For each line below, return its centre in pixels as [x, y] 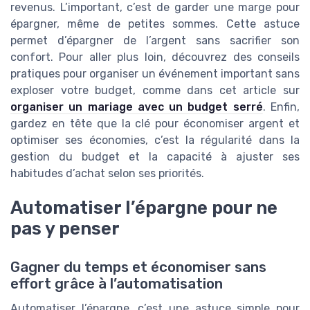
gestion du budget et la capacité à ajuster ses [155, 156]
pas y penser [65, 228]
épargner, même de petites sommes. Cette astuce [155, 24]
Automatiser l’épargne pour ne [144, 207]
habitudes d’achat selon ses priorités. [107, 173]
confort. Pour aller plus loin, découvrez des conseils [155, 57]
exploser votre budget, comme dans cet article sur [155, 90]
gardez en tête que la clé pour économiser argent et [155, 123]
